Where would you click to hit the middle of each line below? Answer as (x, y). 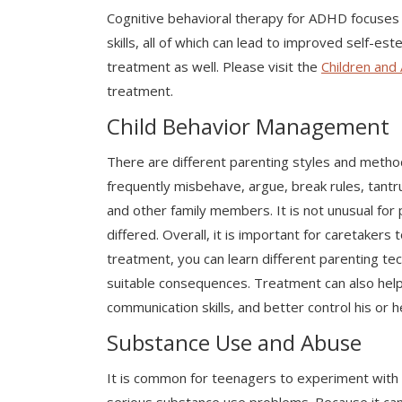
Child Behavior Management (248, 126)
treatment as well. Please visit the (214, 66)
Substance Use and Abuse (234, 342)
